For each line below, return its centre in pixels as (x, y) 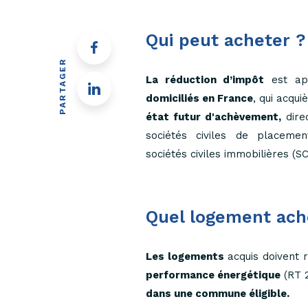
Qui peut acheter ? (226, 40)
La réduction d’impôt (205, 80)
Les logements (185, 256)
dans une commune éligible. (218, 293)
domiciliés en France (199, 98)
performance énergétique (213, 275)
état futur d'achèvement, (214, 117)
